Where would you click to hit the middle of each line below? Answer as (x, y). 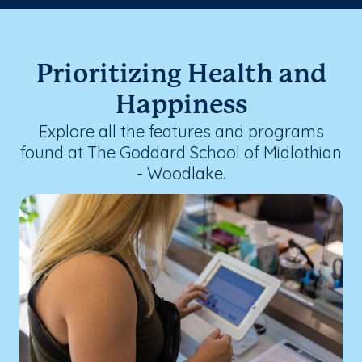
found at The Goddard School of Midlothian (181, 152)
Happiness (181, 105)
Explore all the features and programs (181, 131)
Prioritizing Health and (181, 75)
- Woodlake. (181, 173)
